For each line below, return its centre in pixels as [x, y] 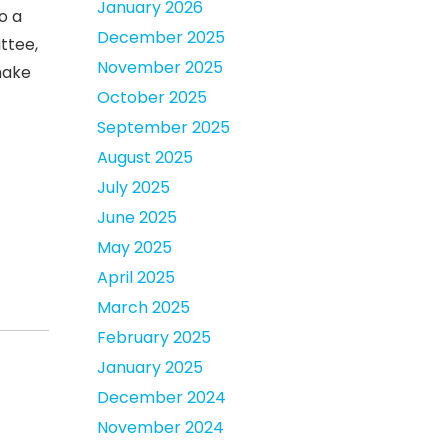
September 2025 [163, 127]
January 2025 [150, 367]
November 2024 [160, 427]
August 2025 [145, 157]
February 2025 [154, 337]
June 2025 [137, 217]
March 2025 [143, 307]
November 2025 [160, 67]
